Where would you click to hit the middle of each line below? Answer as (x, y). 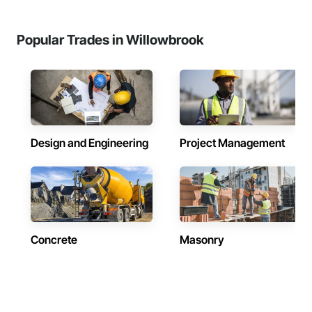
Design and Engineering (89, 143)
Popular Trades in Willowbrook (110, 40)
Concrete (54, 240)
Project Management (232, 143)
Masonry (202, 240)
